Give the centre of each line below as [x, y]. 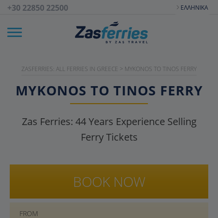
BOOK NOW [109, 182]
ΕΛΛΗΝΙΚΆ [194, 7]
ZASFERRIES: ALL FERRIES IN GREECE [70, 69]
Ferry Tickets [109, 137]
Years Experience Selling [141, 121]
